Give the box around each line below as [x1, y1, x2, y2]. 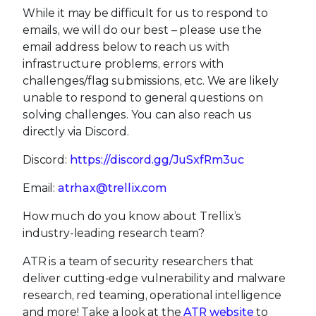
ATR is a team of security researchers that [23, 254, 255, 268]
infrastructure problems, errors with [23, 56, 224, 71]
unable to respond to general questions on [23, 90, 263, 104]
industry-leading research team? [23, 226, 205, 240]
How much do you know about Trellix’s [23, 209, 242, 223]
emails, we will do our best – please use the [23, 23, 262, 37]
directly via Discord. [23, 124, 129, 138]
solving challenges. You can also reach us [23, 107, 252, 121]
